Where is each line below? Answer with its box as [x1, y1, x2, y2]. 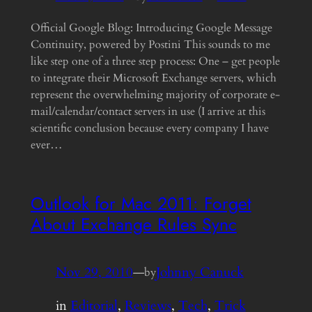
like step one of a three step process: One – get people [30, 54, 280, 70]
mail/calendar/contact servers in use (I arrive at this [30, 104, 265, 120]
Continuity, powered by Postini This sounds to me [30, 37, 270, 53]
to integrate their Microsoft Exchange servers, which [30, 70, 276, 86]
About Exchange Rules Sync [30, 211, 237, 237]
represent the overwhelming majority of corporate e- [30, 87, 280, 103]
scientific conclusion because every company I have [30, 120, 269, 136]
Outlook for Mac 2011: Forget [30, 190, 251, 216]
